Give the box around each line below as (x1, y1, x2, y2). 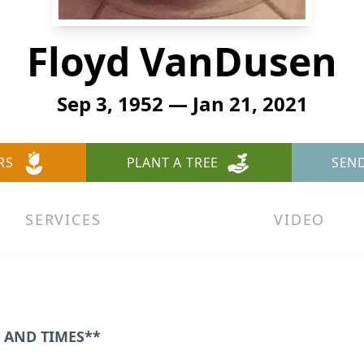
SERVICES (25, 210, 102, 229)
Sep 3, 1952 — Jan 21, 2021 (56, 90, 308, 117)
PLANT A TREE (126, 154, 219, 171)
